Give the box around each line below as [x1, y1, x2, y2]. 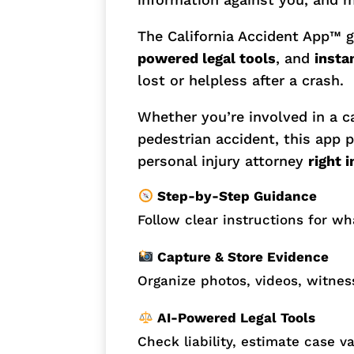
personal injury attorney [137, 153, 309, 170]
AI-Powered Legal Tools [153, 310, 315, 326]
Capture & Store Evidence [153, 249, 329, 265]
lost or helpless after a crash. [137, 72, 345, 89]
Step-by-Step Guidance [153, 188, 317, 205]
